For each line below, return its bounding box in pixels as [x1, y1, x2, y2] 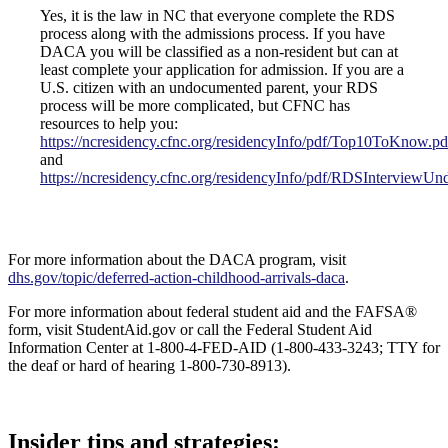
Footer [7, 390, 76, 417]
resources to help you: [40, 115, 178, 133]
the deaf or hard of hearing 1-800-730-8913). [8, 357, 291, 375]
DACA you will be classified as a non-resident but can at [40, 43, 398, 61]
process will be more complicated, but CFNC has [40, 97, 350, 115]
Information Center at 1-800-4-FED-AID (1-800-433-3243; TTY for [8, 339, 440, 357]
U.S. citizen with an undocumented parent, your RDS [40, 79, 378, 97]
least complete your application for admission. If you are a [40, 61, 404, 79]
